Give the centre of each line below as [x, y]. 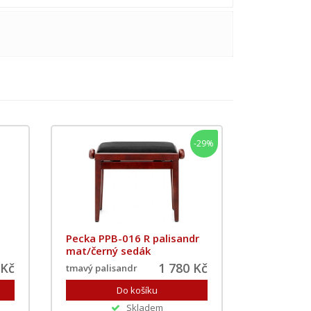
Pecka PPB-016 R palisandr [133, 238]
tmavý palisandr [102, 268]
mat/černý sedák [109, 251]
